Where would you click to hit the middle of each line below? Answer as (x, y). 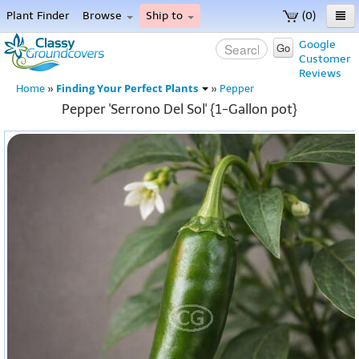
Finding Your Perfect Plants (128, 89)
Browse (104, 16)
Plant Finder (38, 16)
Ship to (166, 16)
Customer (325, 59)
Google (317, 44)
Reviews (320, 73)
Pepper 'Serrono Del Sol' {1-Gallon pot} (179, 109)
